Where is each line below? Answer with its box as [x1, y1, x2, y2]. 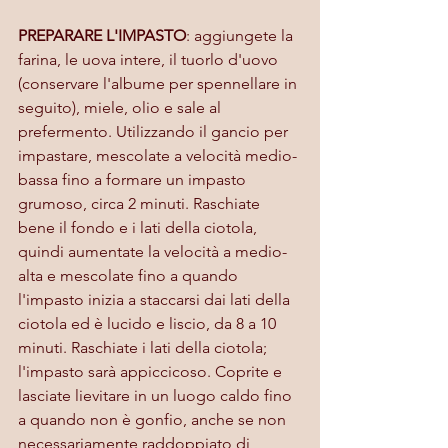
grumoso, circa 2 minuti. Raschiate [18, 193, 264, 213]
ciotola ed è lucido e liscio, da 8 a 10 [18, 313, 280, 333]
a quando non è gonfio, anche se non [18, 409, 290, 429]
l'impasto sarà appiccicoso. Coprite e [18, 361, 286, 381]
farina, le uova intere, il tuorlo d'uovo [18, 49, 282, 69]
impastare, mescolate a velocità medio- [18, 145, 297, 165]
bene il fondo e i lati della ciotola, [18, 217, 261, 237]
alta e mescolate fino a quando [18, 265, 242, 285]
